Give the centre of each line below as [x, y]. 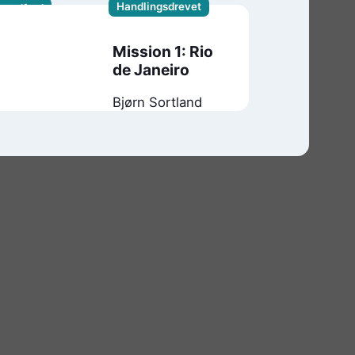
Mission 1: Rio [163, 51]
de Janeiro [151, 69]
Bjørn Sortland [158, 102]
